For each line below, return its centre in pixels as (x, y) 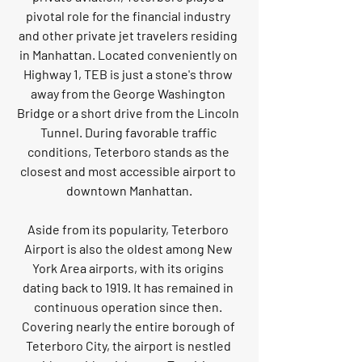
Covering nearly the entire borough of (129, 326)
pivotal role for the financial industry (129, 16)
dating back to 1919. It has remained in (129, 288)
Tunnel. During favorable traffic (129, 133)
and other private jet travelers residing (129, 36)
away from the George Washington (129, 94)
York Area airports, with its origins (129, 268)
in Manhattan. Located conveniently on (129, 55)
